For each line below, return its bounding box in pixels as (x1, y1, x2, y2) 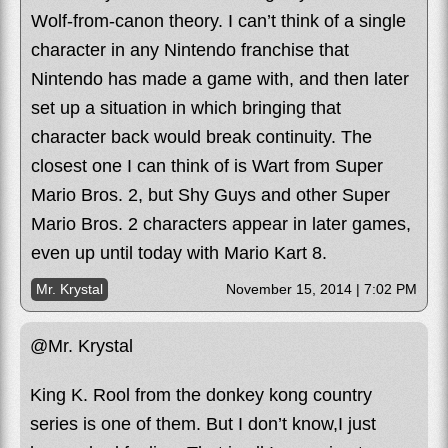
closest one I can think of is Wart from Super (31, 155, 383, 176)
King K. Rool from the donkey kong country (30, 384, 372, 405)
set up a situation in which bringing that (31, 97, 341, 118)
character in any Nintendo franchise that (31, 39, 349, 60)
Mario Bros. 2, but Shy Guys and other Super (31, 184, 390, 205)
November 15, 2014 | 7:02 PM (226, 280, 417, 297)
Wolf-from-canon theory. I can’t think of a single (31, 10, 406, 31)
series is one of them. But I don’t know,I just (30, 413, 376, 434)
